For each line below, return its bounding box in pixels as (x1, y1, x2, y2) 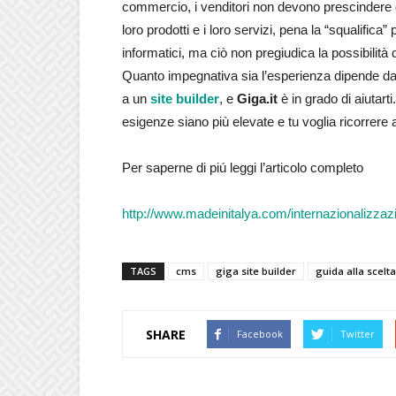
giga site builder (216, 264, 296, 278)
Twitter (340, 327, 375, 340)
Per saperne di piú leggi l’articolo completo (122, 160, 363, 175)
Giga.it (237, 91, 281, 106)
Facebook (237, 327, 283, 340)
